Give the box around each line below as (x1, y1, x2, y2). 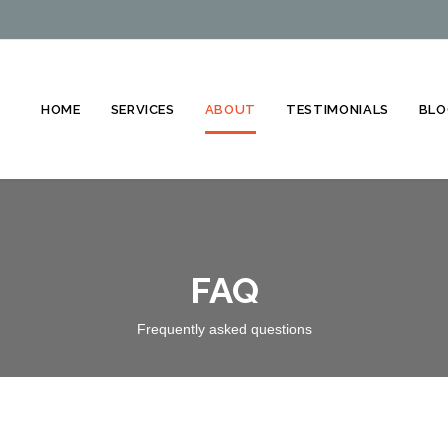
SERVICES (110, 101, 175, 117)
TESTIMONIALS (286, 101, 389, 117)
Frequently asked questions (136, 321, 312, 337)
